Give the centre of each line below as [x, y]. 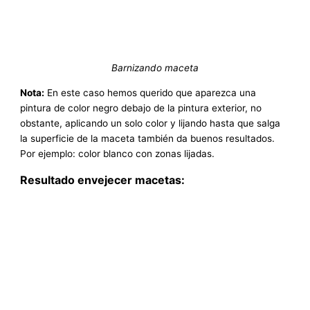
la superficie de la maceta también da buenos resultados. [148, 138]
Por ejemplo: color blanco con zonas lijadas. [118, 153]
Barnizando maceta [155, 67]
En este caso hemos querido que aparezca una [151, 92]
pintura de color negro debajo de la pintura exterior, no [141, 108]
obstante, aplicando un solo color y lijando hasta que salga [151, 123]
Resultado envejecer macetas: [103, 180]
